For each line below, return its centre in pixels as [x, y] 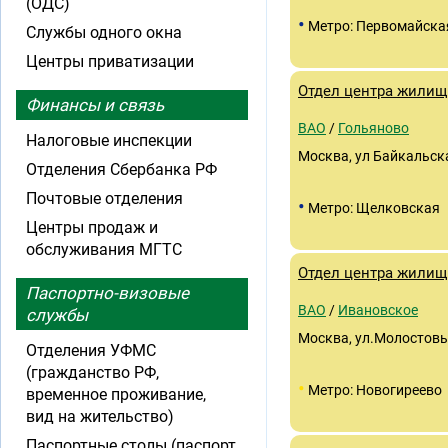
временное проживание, [116, 394]
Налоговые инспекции [109, 140]
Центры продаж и [92, 227]
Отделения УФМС [91, 350]
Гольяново [373, 128]
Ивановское [378, 310]
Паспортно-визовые [107, 293]
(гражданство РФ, [92, 372]
